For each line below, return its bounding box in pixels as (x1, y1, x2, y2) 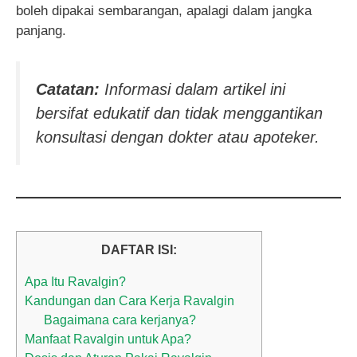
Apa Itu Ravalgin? (25, 274, 126, 289)
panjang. (16, 23, 66, 39)
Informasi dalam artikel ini (100, 80, 285, 98)
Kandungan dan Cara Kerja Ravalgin (25, 293, 234, 308)
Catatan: (36, 80, 100, 98)
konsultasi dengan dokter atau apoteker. (36, 127, 320, 146)
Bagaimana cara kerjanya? (44, 312, 197, 328)
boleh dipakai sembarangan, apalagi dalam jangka (16, 3, 312, 19)
